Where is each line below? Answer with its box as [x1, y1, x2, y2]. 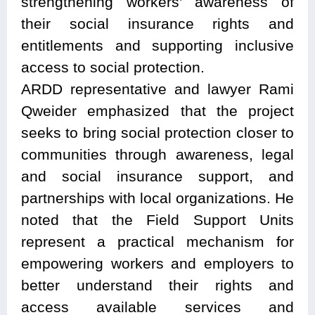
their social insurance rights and [21, 15, 294, 32]
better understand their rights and [21, 277, 294, 294]
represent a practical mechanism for [21, 233, 294, 250]
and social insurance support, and [21, 168, 294, 185]
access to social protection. [21, 59, 205, 76]
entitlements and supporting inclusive [21, 37, 294, 54]
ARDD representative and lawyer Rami [21, 81, 294, 98]
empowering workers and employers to [21, 255, 294, 272]
